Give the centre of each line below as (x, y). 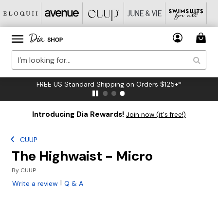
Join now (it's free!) (156, 115)
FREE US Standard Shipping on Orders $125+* (109, 84)
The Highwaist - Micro (82, 156)
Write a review (35, 183)
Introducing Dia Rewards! (78, 114)
